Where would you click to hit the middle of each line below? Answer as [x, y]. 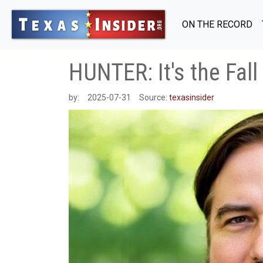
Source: [154, 97]
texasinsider [192, 97]
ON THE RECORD [217, 24]
